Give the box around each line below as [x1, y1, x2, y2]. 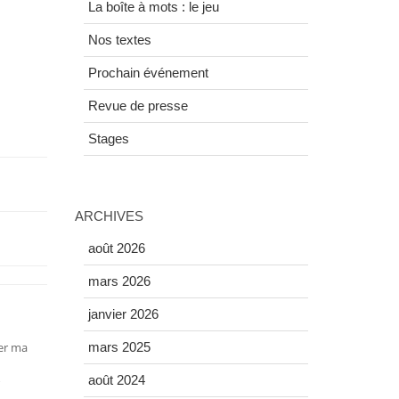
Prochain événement [87, 65, 208, 81]
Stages [87, 131, 129, 147]
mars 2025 [87, 339, 151, 355]
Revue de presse [87, 98, 188, 114]
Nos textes [87, 32, 151, 48]
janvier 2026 [87, 306, 159, 322]
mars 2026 [87, 273, 151, 289]
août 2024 [87, 372, 145, 388]
